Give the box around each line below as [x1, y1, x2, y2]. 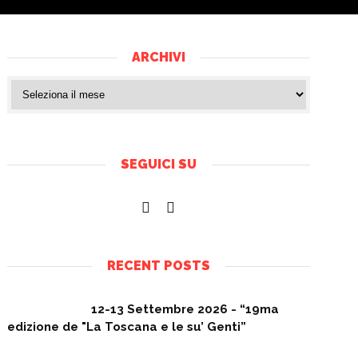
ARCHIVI [131, 50, 185, 66]
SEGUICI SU [120, 157, 197, 173]
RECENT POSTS [106, 258, 210, 274]
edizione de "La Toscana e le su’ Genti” [6, 320, 246, 335]
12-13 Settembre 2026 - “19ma [90, 302, 279, 317]
